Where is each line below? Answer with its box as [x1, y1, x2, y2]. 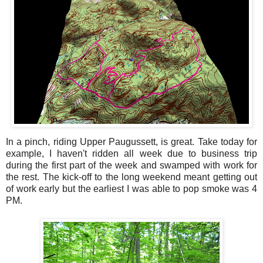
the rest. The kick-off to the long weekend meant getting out [6, 171, 257, 182]
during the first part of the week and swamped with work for [6, 160, 257, 170]
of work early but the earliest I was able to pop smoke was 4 [6, 183, 257, 194]
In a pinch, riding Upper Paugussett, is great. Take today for [6, 136, 257, 147]
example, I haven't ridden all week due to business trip [6, 148, 257, 159]
